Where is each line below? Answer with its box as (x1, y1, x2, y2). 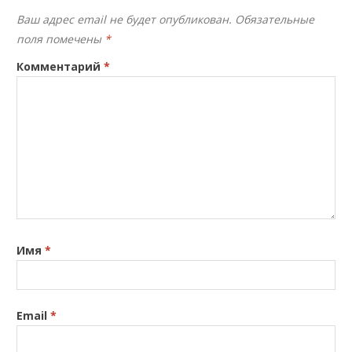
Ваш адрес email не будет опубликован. (16, 11, 233, 27)
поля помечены (16, 31, 105, 46)
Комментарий (16, 58, 104, 74)
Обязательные (235, 11, 315, 27)
